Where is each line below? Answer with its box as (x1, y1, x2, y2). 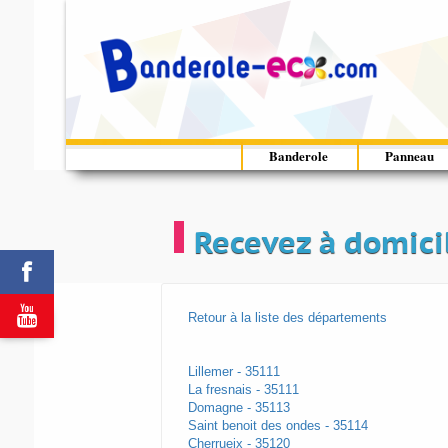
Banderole (269, 146, 329, 166)
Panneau (385, 146, 435, 166)
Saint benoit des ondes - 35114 (187, 418, 368, 434)
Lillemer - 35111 (187, 364, 280, 380)
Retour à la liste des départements (187, 310, 387, 326)
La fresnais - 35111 (187, 382, 299, 398)
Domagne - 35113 (187, 400, 290, 416)
